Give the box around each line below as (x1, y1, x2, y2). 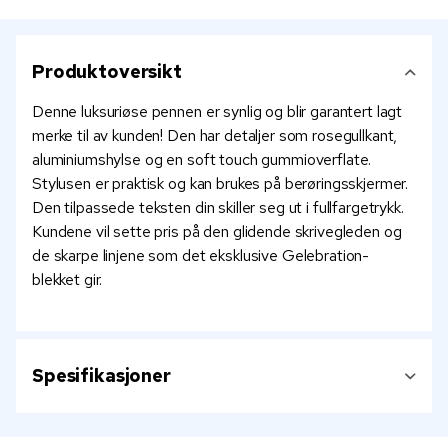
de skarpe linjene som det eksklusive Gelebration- (32, 245, 370, 267)
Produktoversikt (32, 60, 182, 84)
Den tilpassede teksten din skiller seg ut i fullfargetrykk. (32, 197, 404, 219)
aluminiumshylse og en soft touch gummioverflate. (32, 149, 372, 171)
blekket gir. (32, 269, 103, 291)
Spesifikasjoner (32, 364, 171, 388)
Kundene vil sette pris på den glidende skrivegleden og (32, 221, 402, 243)
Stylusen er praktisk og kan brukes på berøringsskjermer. (32, 173, 409, 195)
